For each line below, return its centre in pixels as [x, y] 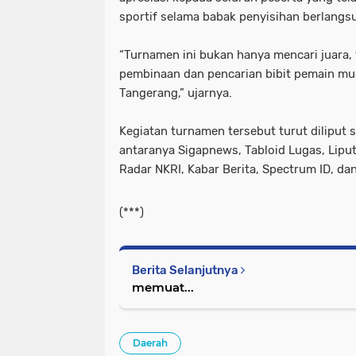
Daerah [150, 342]
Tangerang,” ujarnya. [176, 93]
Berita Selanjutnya [186, 270]
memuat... [163, 287]
